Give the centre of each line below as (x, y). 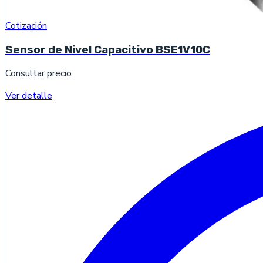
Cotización (26, 26)
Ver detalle (29, 96)
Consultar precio (38, 74)
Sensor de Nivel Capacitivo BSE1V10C (108, 50)
